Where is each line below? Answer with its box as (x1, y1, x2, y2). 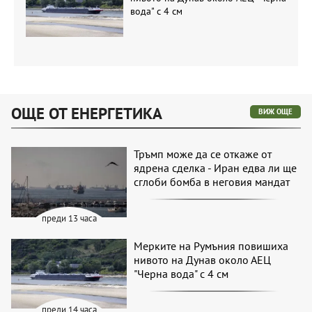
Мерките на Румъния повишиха (134, 238, 289, 253)
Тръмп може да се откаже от (134, 147, 272, 162)
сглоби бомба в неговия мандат (134, 175, 290, 189)
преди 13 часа (41, 212, 97, 224)
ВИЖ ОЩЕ (258, 107, 292, 117)
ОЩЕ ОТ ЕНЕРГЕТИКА (11, 103, 162, 124)
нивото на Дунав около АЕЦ (134, 252, 272, 267)
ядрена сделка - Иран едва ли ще (134, 161, 297, 175)
